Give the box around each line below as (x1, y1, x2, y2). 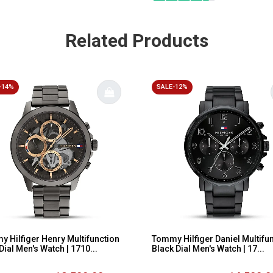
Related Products (65, 29, 208, 51)
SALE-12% (157, 82, 188, 91)
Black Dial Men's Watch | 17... (152, 243, 264, 253)
